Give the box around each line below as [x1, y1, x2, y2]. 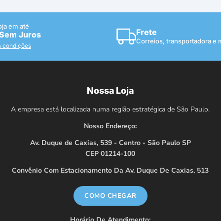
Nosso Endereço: [84, 121, 137, 131]
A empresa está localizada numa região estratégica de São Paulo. [11, 104, 210, 114]
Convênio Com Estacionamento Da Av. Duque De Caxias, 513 [12, 165, 209, 175]
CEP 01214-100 [85, 148, 136, 158]
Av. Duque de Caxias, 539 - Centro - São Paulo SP [30, 138, 191, 147]
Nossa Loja [87, 85, 134, 96]
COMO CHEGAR [84, 191, 137, 200]
